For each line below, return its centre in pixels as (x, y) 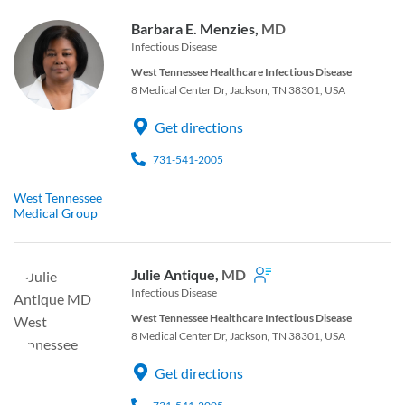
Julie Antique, (176, 274)
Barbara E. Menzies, (196, 28)
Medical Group (56, 212)
